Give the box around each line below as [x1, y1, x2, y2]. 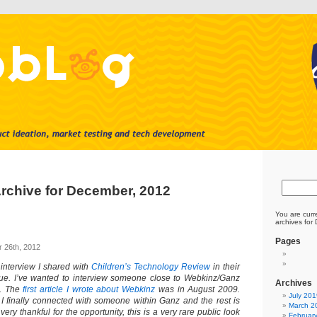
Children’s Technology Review [91, 262, 210, 272]
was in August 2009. [155, 284, 241, 294]
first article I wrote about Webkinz [23, 284, 156, 294]
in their [210, 262, 240, 272]
